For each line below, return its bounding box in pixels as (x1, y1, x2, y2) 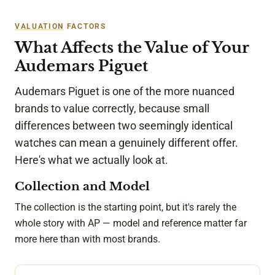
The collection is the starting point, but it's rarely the (15, 201, 236, 213)
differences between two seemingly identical (15, 119, 233, 132)
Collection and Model (15, 179, 150, 194)
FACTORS (64, 21, 106, 31)
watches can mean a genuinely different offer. (15, 136, 238, 149)
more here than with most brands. (15, 233, 160, 245)
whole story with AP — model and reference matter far (15, 217, 247, 229)
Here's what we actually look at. (15, 153, 168, 166)
